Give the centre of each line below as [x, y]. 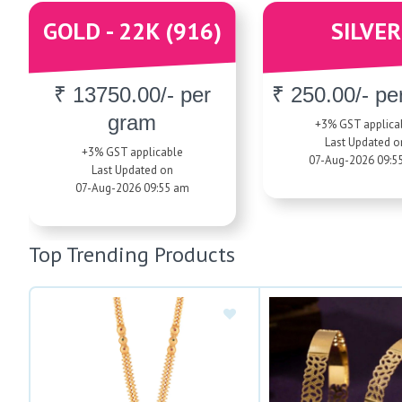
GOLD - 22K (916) [132, 31]
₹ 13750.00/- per [132, 94]
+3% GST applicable [132, 152]
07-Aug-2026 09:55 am [132, 188]
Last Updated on [132, 170]
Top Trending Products [132, 254]
